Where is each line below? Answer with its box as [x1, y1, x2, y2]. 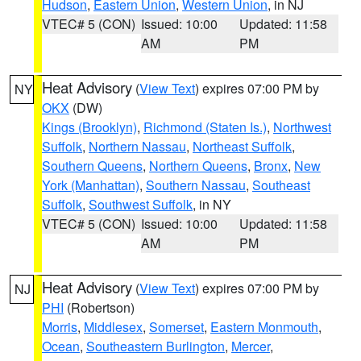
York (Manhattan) [42, 176, 139, 194]
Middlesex [84, 317, 143, 336]
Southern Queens [42, 156, 143, 175]
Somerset [149, 317, 204, 336]
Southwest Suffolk [89, 195, 193, 214]
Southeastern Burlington [86, 337, 225, 355]
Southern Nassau [146, 176, 246, 194]
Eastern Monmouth [210, 317, 318, 336]
